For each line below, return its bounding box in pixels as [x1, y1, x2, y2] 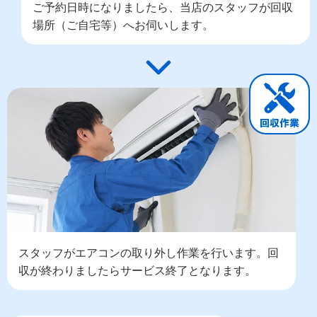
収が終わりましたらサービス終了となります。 [18, 261, 257, 279]
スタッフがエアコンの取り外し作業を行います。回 [18, 243, 279, 261]
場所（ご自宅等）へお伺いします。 [33, 15, 214, 33]
